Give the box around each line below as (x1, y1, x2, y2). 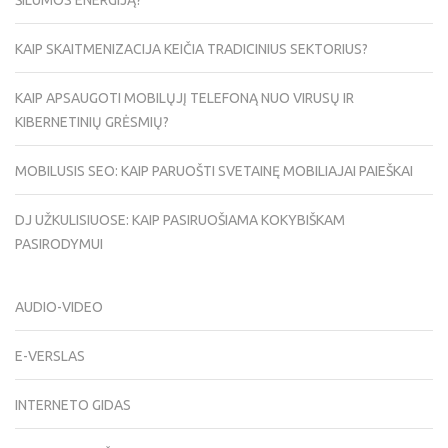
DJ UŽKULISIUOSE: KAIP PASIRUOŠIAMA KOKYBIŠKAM (15, 212, 345, 229)
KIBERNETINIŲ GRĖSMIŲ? (15, 114, 169, 131)
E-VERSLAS (15, 348, 85, 365)
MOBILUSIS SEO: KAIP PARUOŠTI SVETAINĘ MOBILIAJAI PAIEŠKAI (15, 163, 413, 180)
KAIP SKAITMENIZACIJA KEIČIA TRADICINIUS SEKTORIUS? (15, 41, 368, 58)
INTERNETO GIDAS (15, 397, 131, 414)
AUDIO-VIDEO (15, 299, 103, 316)
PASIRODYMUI (15, 236, 103, 253)
